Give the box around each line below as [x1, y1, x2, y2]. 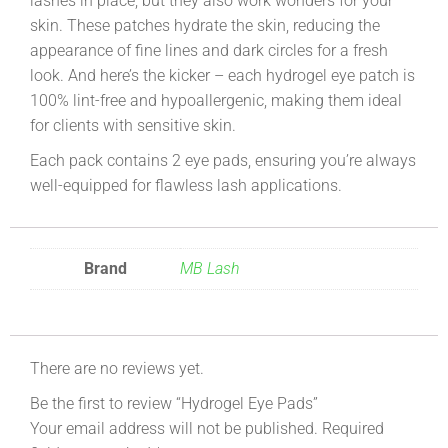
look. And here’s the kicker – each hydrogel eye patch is [30, 65, 415, 85]
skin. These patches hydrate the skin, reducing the [30, 15, 380, 35]
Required [322, 418, 384, 438]
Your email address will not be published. [30, 418, 318, 438]
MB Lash [180, 258, 240, 278]
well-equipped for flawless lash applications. [30, 175, 342, 195]
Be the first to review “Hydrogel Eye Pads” [30, 393, 318, 413]
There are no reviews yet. [30, 358, 204, 378]
